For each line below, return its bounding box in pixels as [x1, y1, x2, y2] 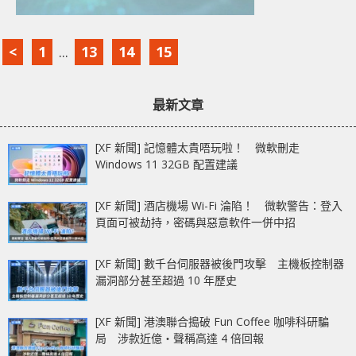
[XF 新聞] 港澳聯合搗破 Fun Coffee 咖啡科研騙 [95, 313, 329, 329]
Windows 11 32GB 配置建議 [95, 156, 238, 172]
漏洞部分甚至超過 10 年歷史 [95, 272, 237, 288]
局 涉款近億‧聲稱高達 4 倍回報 [95, 330, 264, 346]
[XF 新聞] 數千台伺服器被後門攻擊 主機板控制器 [95, 255, 344, 271]
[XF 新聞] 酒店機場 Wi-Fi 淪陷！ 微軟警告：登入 [95, 197, 342, 213]
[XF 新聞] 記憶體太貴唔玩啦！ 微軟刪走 [95, 139, 300, 155]
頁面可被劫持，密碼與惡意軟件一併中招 [95, 214, 296, 230]
